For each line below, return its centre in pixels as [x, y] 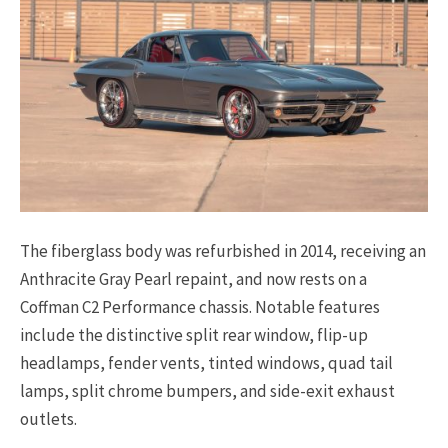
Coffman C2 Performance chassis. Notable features [200, 307]
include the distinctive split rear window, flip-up [194, 335]
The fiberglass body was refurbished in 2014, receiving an [223, 251]
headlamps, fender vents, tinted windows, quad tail [206, 363]
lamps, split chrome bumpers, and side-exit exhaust [207, 391]
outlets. [48, 419]
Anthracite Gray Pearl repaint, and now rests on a [193, 279]
